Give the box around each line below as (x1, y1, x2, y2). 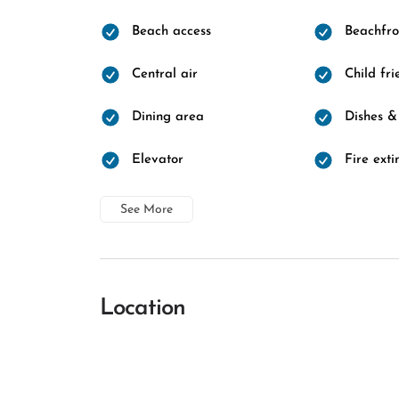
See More (120, 203, 173, 216)
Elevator (132, 153, 183, 167)
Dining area (132, 110, 204, 124)
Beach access (132, 25, 211, 38)
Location (100, 297, 185, 321)
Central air (132, 68, 198, 81)
